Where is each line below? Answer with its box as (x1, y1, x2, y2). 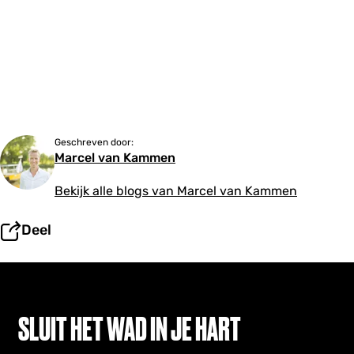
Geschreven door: (55, 137, 134, 148)
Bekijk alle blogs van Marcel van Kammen (55, 183, 297, 198)
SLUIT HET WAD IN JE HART (18, 311, 241, 347)
